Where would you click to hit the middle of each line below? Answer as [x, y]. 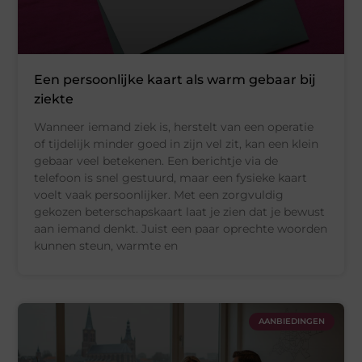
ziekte [54, 99]
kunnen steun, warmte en [106, 246]
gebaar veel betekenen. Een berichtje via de [156, 161]
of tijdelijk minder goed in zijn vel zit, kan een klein [177, 144]
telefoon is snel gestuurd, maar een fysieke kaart [171, 178]
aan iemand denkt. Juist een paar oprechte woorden [181, 229]
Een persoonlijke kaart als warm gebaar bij [175, 80]
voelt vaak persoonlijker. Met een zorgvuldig [159, 195]
